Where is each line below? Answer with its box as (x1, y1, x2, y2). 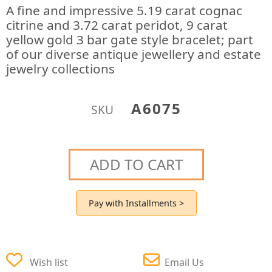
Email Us (165, 255, 204, 269)
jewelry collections (6, 60, 115, 77)
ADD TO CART (89, 154, 183, 174)
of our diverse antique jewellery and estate (6, 46, 261, 63)
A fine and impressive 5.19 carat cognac (6, 2, 242, 19)
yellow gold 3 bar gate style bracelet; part (6, 31, 253, 48)
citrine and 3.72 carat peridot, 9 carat (6, 16, 228, 33)
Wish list (30, 255, 68, 269)
